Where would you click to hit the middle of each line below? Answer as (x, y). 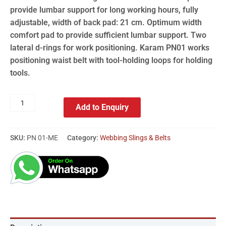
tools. (20, 73)
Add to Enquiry (102, 107)
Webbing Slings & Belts (135, 138)
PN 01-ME (42, 138)
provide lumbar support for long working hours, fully (104, 10)
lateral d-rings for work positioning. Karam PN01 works (110, 47)
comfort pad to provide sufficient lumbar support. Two (108, 35)
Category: (83, 138)
